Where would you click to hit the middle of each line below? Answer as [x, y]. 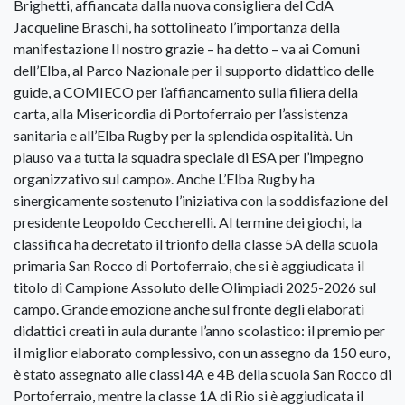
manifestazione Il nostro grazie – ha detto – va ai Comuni [187, 49]
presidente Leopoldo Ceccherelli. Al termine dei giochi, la [188, 222]
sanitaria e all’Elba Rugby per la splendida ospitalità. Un [183, 136]
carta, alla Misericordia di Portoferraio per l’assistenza [181, 114]
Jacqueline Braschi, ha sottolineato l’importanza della [177, 27]
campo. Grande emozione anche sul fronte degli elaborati [189, 309]
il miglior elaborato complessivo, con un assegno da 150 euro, [202, 353]
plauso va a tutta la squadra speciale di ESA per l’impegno [188, 157]
